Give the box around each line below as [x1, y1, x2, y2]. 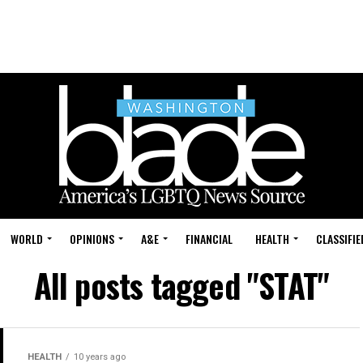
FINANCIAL [186, 230, 233, 247]
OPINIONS [70, 230, 114, 247]
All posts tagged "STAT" [33, 261, 330, 310]
